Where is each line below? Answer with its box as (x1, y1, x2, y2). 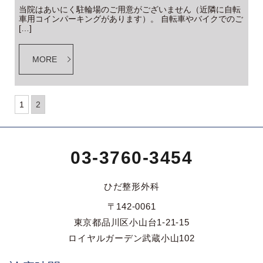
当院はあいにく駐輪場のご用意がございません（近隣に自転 (19, 4, 241, 14)
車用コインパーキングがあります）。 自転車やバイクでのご (19, 14, 243, 23)
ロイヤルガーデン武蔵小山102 (68, 233, 195, 244)
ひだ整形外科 (103, 181, 160, 191)
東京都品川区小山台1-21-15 (73, 217, 190, 228)
